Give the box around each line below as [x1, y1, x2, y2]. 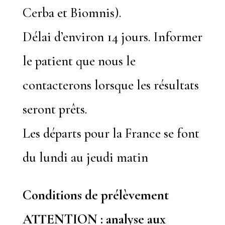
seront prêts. [22, 101, 87, 118]
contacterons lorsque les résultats [22, 77, 199, 93]
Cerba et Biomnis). [22, 5, 122, 21]
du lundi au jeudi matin [22, 149, 148, 166]
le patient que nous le [22, 53, 136, 69]
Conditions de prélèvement [22, 187, 169, 203]
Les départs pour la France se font [22, 125, 199, 142]
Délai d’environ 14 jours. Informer [22, 29, 202, 45]
